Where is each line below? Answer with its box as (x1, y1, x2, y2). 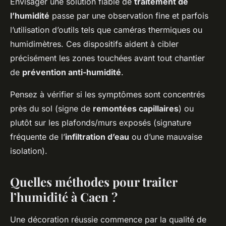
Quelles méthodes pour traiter (10, 174, 177, 190)
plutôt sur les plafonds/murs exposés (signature (10, 118, 191, 128)
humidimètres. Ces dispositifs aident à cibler (10, 39, 179, 49)
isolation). (10, 146, 47, 156)
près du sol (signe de (10, 103, 93, 114)
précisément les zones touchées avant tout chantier (10, 53, 205, 64)
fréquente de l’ (10, 132, 65, 142)
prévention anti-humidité (22, 67, 121, 78)
